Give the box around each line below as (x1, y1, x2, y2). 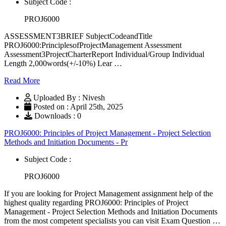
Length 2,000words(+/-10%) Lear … (4, 59, 122, 68)
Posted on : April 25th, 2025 (31, 102, 123, 111)
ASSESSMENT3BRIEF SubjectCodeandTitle (4, 31, 152, 40)
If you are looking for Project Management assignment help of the (4, 189, 213, 198)
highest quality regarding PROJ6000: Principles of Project (4, 198, 188, 207)
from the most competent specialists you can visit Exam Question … (4, 216, 220, 225)
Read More (4, 76, 40, 85)
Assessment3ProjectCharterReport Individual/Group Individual (4, 49, 204, 59)
